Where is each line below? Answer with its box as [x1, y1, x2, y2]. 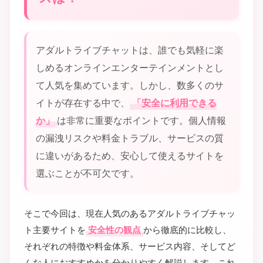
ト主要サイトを [24, 224, 86, 235]
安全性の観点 [88, 224, 141, 235]
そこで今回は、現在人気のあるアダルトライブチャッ [24, 208, 235, 219]
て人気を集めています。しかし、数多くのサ [36, 79, 224, 91]
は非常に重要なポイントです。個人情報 [57, 114, 226, 126]
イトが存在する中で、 [36, 97, 130, 109]
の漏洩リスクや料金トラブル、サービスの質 [36, 132, 224, 144]
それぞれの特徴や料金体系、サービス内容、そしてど [24, 241, 235, 252]
